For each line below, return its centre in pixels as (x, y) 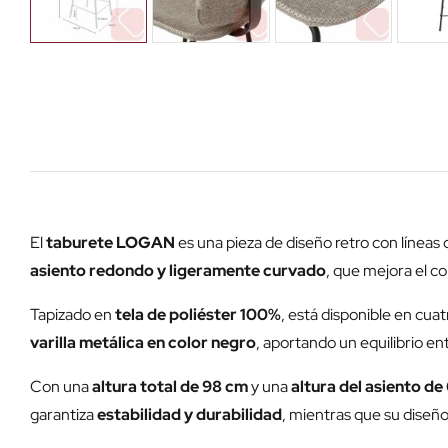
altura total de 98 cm (170, 387)
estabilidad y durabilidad (189, 415)
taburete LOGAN (110, 243)
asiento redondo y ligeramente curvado (178, 271)
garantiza (63, 415)
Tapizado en (72, 315)
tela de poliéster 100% (198, 315)
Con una (61, 387)
